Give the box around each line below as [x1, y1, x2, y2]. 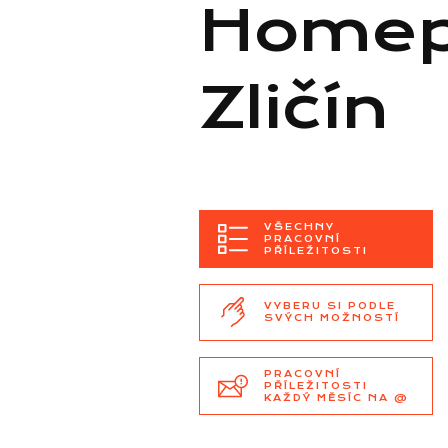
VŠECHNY [264, 220, 336, 232]
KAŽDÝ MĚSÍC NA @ [264, 391, 410, 403]
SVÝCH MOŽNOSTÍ [264, 312, 401, 324]
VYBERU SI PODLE [264, 300, 397, 312]
